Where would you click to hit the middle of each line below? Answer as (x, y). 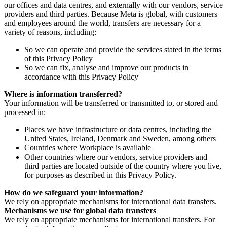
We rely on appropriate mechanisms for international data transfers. (110, 201)
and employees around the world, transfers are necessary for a (102, 23)
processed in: (25, 112)
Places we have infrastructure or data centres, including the (118, 129)
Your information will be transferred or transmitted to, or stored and (111, 103)
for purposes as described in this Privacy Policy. (100, 175)
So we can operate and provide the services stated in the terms (123, 49)
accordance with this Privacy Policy (81, 77)
